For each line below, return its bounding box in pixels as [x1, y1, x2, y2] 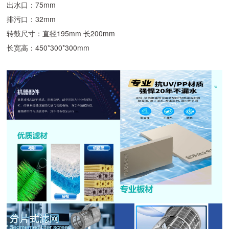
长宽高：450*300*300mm [7, 42, 90, 53]
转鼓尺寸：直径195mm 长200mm [7, 28, 116, 39]
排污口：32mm [7, 14, 56, 25]
